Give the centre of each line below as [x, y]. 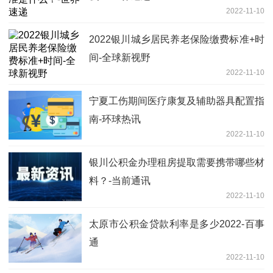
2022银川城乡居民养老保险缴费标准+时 [177, 39]
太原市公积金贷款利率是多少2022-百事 [177, 224]
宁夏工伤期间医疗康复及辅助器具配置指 [177, 101]
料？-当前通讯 [120, 180]
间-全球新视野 [120, 57]
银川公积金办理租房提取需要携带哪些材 [177, 162]
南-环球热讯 [115, 119]
